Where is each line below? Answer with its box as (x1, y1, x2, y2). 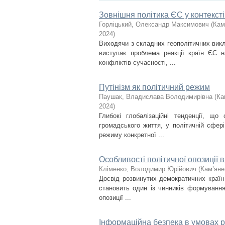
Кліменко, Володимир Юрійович (99, 165, 196, 173)
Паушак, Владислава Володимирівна (99, 93, 212, 100)
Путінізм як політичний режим (99, 83, 210, 91)
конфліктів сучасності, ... (99, 59, 176, 66)
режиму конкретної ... (99, 131, 164, 139)
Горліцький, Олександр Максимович (99, 21, 209, 28)
